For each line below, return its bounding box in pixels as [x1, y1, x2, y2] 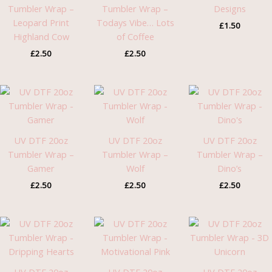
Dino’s [217, 162, 242, 175]
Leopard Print [13, 16, 70, 29]
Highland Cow [13, 30, 69, 43]
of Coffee [116, 30, 154, 43]
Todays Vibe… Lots [96, 16, 174, 29]
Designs [213, 2, 246, 15]
